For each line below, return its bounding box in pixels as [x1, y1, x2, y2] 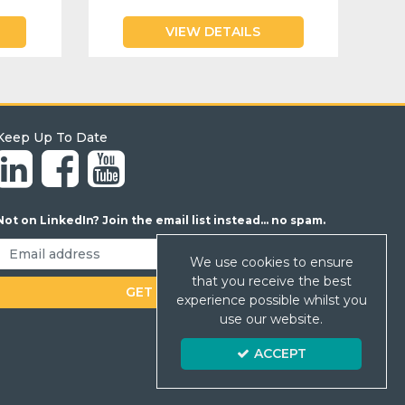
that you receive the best [191, 273, 352, 289]
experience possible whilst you [175, 292, 367, 308]
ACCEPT [253, 345, 306, 362]
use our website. [220, 311, 324, 327]
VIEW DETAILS [165, 24, 261, 41]
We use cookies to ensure [189, 254, 353, 270]
